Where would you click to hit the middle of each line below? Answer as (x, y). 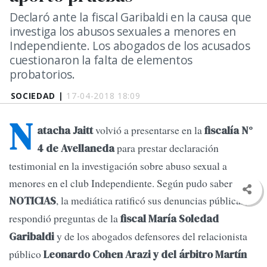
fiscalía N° (229, 131)
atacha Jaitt (65, 131)
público (25, 254)
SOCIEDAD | (38, 96)
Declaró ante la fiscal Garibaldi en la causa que (131, 17)
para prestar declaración (167, 148)
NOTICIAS (32, 201)
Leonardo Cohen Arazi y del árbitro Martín (144, 255)
